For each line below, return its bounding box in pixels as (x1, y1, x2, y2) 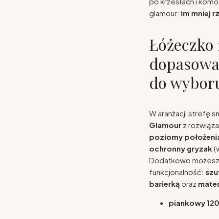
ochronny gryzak (149, 143, 212, 153)
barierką (149, 178, 180, 188)
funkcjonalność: (149, 167, 205, 176)
